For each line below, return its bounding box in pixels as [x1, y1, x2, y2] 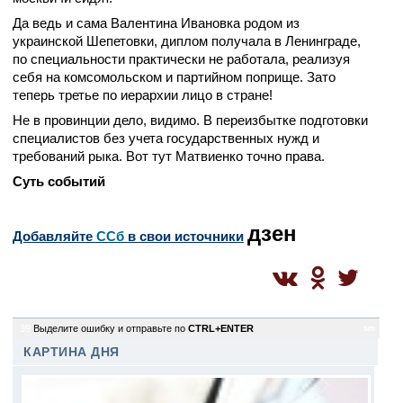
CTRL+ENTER [188, 323, 254, 334]
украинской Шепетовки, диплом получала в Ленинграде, [13, 33, 361, 49]
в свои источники [124, 228, 244, 244]
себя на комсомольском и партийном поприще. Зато [13, 69, 336, 85]
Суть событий [13, 174, 105, 189]
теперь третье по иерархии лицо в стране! [13, 87, 273, 103]
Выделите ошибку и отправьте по [33, 323, 188, 334]
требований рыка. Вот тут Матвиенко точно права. [13, 148, 325, 164]
